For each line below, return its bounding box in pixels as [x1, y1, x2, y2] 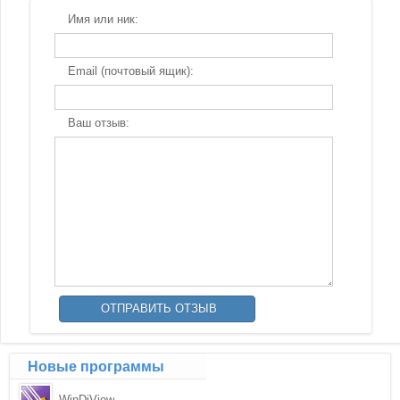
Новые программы [28, 359, 165, 374]
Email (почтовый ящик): [67, 64, 194, 78]
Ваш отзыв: [67, 116, 129, 129]
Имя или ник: [67, 12, 138, 26]
